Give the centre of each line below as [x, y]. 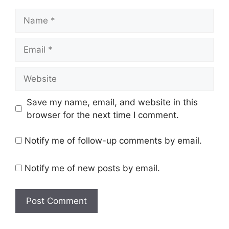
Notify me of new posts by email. [92, 168]
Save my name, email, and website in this [112, 102]
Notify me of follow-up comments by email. [113, 141]
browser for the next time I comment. [102, 115]
